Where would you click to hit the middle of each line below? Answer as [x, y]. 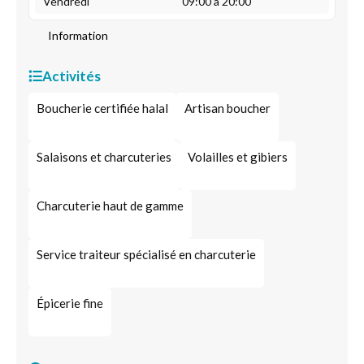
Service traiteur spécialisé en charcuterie [146, 254]
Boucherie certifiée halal [102, 108]
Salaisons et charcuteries [104, 157]
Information [78, 35]
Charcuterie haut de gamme [110, 206]
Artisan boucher [227, 108]
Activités [71, 76]
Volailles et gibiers [238, 157]
